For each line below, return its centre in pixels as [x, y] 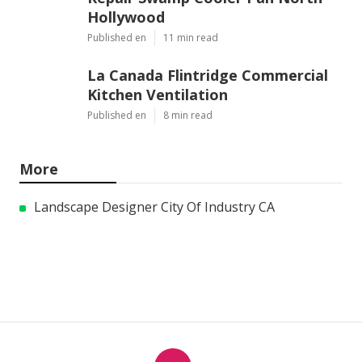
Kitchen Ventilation [158, 95]
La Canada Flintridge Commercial [208, 76]
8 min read [188, 116]
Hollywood [126, 17]
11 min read [191, 38]
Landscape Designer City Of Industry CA [154, 207]
